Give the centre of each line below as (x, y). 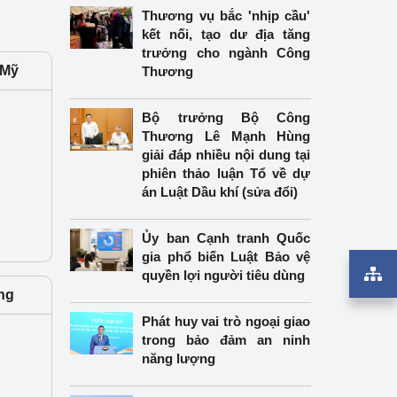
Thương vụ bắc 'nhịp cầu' (226, 16)
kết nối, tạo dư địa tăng (226, 34)
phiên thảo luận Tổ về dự (226, 173)
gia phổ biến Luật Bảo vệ (226, 257)
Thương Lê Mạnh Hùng (226, 136)
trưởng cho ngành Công (226, 53)
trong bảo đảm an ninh (226, 340)
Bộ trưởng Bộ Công (226, 117)
